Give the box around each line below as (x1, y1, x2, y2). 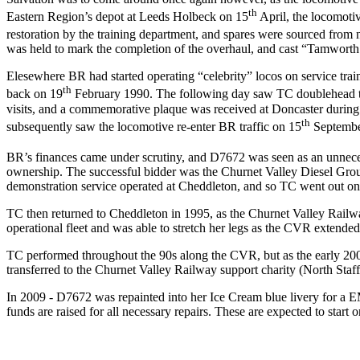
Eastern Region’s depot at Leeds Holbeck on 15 (6, 10, 248, 24)
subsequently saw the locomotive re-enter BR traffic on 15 (6, 120, 301, 134)
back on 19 (6, 87, 63, 101)
